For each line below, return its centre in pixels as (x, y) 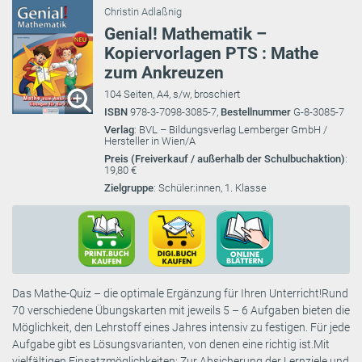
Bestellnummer (257, 112)
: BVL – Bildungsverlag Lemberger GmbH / (231, 130)
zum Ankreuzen (164, 73)
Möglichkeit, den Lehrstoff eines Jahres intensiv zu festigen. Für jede (181, 328)
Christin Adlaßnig (143, 12)
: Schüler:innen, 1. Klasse (210, 188)
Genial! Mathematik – (185, 34)
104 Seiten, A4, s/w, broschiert (172, 95)
